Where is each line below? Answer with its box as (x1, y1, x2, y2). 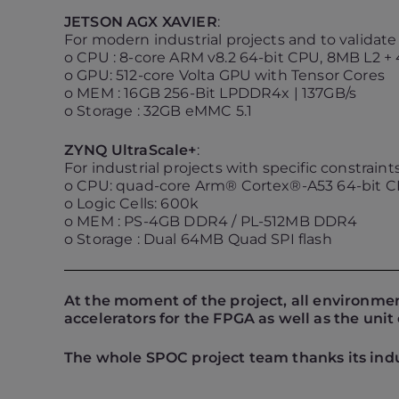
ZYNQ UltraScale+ (64, 142, 197, 159)
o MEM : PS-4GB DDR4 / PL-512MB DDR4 (64, 213, 358, 230)
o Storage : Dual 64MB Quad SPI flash (64, 231, 332, 248)
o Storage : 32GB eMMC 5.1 (64, 102, 252, 119)
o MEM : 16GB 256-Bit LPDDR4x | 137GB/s (64, 85, 357, 102)
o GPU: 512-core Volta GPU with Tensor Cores (64, 67, 385, 84)
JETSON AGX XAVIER (64, 13, 217, 30)
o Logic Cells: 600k (64, 195, 199, 212)
